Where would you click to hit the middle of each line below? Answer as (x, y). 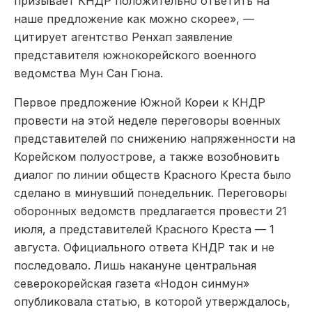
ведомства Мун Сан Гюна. (88, 73)
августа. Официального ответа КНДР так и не (144, 247)
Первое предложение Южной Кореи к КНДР (140, 102)
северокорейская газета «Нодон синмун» (132, 283)
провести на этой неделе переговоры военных (147, 120)
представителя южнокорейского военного (135, 55)
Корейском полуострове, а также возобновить (147, 156)
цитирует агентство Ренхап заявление (123, 37)
